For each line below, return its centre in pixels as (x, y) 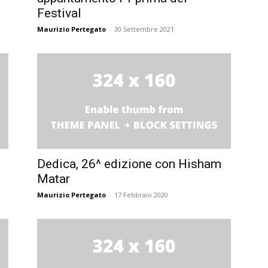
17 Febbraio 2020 (141, 194)
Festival (59, 13)
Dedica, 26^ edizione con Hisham (129, 164)
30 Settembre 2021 (144, 29)
